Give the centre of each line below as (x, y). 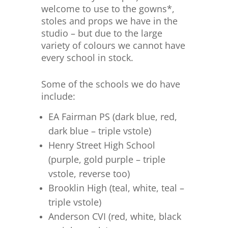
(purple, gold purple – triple (107, 159)
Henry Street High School (102, 145)
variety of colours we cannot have (113, 45)
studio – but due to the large (102, 33)
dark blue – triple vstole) (99, 131)
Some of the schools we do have (110, 84)
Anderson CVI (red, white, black (115, 216)
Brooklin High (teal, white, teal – (116, 188)
